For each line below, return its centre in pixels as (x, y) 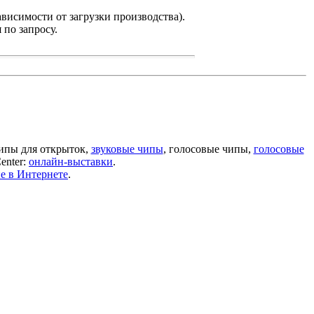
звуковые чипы (127, 149)
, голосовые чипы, (208, 149)
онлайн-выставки (71, 162)
